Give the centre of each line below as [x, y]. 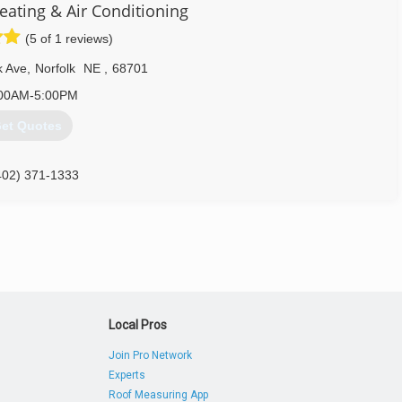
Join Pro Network [151, 355]
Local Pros [138, 325]
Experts [127, 375]
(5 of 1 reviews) [69, 39]
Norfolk [55, 68]
